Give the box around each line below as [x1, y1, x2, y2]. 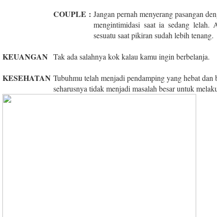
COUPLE [53, 8, 89, 19]
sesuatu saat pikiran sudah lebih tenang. [93, 30, 214, 40]
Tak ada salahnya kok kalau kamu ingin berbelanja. [53, 51, 210, 62]
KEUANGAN [2, 50, 48, 62]
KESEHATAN [2, 72, 53, 83]
